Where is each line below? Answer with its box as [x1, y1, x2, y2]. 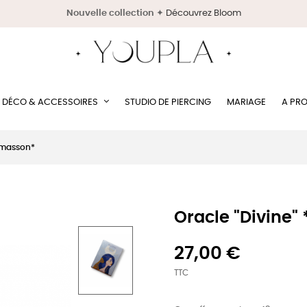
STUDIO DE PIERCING [125, 98, 211, 107]
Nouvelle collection [66, 9, 154, 18]
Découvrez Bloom [165, 9, 241, 18]
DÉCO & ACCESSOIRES [2, 98, 98, 107]
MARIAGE [227, 98, 266, 107]
